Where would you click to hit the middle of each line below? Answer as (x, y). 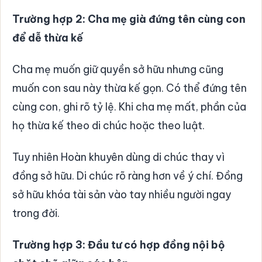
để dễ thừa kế (48, 37)
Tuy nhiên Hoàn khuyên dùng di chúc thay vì (118, 157)
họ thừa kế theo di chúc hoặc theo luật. (108, 125)
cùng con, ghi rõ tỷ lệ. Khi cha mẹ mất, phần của (129, 106)
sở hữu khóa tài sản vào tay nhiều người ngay (122, 194)
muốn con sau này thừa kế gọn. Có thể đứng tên (130, 88)
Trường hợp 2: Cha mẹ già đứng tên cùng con (129, 19)
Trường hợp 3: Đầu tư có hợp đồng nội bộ (119, 244)
